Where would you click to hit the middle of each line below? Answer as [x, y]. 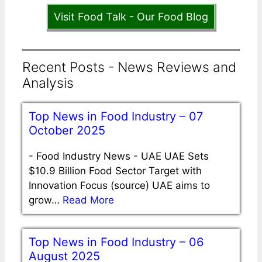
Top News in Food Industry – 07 [116, 116]
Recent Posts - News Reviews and [129, 67]
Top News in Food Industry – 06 [116, 242]
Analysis [48, 83]
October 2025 [67, 130]
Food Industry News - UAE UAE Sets [123, 156]
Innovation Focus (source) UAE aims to [119, 185]
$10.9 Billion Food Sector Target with [115, 170]
